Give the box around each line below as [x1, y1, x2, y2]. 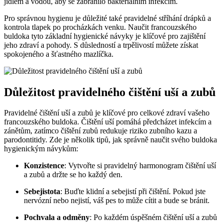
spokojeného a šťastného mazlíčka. [4, 49, 113, 58]
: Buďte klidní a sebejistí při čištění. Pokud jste [60, 187, 206, 196]
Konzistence [24, 161, 64, 170]
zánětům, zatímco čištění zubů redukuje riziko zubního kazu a [4, 126, 197, 135]
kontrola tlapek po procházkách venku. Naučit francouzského [4, 22, 197, 31]
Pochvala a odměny [24, 213, 90, 222]
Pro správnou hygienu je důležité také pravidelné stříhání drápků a [4, 13, 211, 22]
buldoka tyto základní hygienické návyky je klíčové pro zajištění [4, 31, 206, 40]
